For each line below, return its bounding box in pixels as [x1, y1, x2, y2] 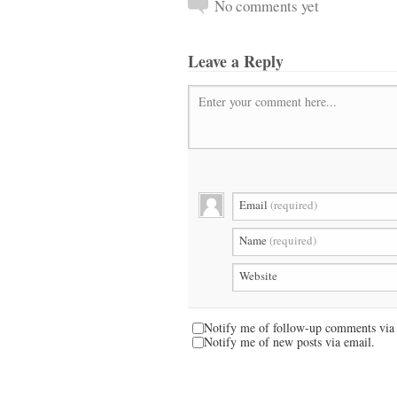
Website [239, 268, 277, 284]
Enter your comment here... [198, 93, 337, 110]
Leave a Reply [188, 50, 284, 73]
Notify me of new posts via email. [204, 333, 375, 350]
